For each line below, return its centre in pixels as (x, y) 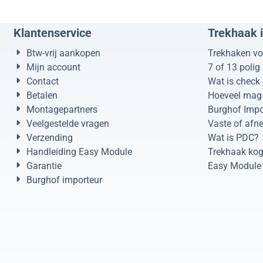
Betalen (42, 95)
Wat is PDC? (233, 137)
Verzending (50, 137)
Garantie (44, 166)
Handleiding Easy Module (80, 151)
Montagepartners (62, 109)
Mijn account (54, 67)
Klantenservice (53, 33)
